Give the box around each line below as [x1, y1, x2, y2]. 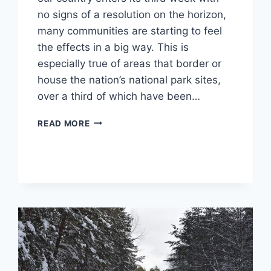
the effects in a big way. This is [38, 41, 189, 53]
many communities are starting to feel [38, 24, 223, 37]
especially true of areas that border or [38, 57, 222, 70]
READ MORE [38, 118, 90, 128]
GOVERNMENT [89, 115, 152, 125]
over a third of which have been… [38, 90, 201, 102]
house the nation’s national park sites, [38, 73, 221, 86]
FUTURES [89, 166, 131, 176]
